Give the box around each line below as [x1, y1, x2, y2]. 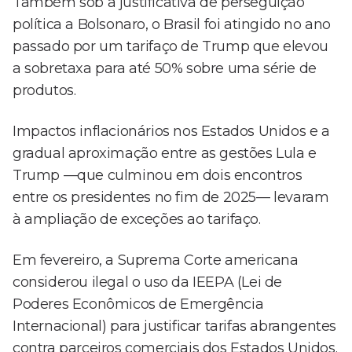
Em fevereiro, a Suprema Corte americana [13, 251, 299, 269]
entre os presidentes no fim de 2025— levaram [13, 189, 329, 207]
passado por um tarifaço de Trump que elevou [13, 38, 328, 56]
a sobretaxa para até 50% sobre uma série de [13, 60, 317, 78]
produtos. [13, 82, 76, 100]
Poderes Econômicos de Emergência [13, 295, 264, 313]
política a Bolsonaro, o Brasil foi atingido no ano [13, 16, 332, 34]
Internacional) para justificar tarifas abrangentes [13, 317, 337, 335]
